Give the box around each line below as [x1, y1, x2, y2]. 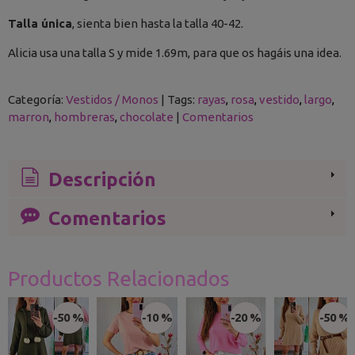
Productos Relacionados [8, 267, 230, 290]
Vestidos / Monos [66, 92, 158, 106]
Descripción [43, 168, 156, 190]
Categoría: [8, 92, 66, 106]
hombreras [54, 109, 115, 124]
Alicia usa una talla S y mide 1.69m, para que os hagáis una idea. [8, 45, 342, 59]
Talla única [8, 16, 72, 30]
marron [8, 109, 49, 124]
